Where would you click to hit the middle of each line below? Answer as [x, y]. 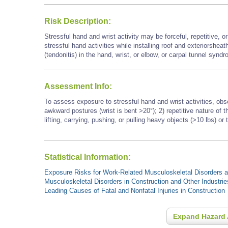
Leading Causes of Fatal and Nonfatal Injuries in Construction [135, 191]
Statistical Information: [88, 157]
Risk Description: [78, 21]
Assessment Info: [78, 87]
